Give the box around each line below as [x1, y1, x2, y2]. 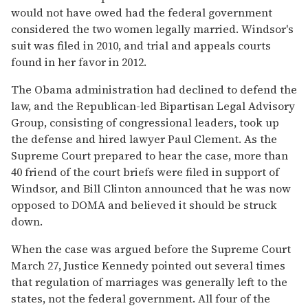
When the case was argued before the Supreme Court [11, 241, 291, 256]
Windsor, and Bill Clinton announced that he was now [11, 180, 291, 196]
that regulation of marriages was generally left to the [11, 274, 287, 289]
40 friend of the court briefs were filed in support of [11, 164, 279, 179]
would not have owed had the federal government [11, 4, 272, 20]
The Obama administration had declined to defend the [11, 81, 297, 97]
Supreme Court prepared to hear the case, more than [11, 147, 288, 163]
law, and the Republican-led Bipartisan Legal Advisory [11, 98, 295, 113]
